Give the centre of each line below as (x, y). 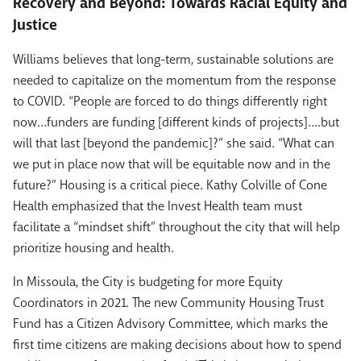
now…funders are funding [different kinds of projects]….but (176, 122)
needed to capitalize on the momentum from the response (174, 81)
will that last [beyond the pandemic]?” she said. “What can (174, 143)
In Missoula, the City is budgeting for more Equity (148, 282)
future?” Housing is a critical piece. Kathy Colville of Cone (170, 185)
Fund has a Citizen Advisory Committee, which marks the (170, 324)
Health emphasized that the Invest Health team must (158, 206)
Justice (35, 25)
